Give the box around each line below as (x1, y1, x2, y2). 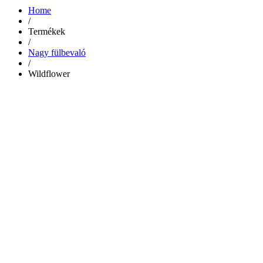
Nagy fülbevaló (28, 47, 86, 58)
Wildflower (28, 68, 70, 79)
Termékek (28, 26, 65, 36)
